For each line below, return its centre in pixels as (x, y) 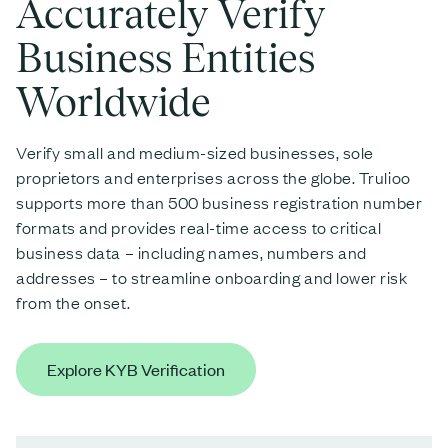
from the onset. (73, 301)
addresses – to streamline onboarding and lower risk (212, 276)
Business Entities (165, 57)
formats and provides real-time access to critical (199, 226)
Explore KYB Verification (136, 368)
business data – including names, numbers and (191, 251)
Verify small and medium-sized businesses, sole (195, 151)
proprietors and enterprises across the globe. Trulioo (213, 176)
